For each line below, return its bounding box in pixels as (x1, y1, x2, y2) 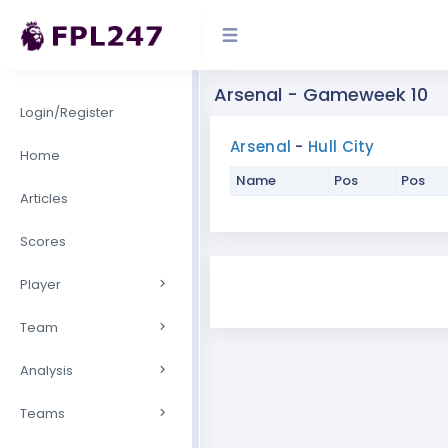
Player (20, 274, 61, 294)
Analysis (20, 360, 73, 380)
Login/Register (20, 102, 114, 122)
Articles (20, 188, 68, 208)
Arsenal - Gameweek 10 (214, 82, 428, 107)
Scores (20, 231, 66, 251)
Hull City (308, 136, 375, 157)
